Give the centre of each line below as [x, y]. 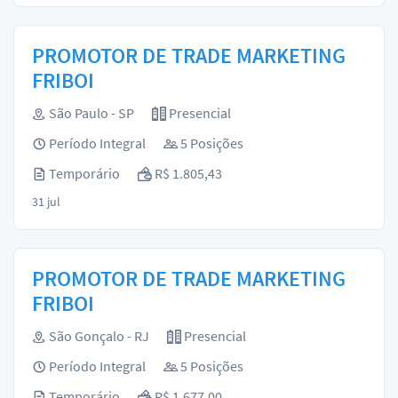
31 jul [46, 202]
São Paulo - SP [90, 113]
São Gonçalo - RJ [98, 336]
